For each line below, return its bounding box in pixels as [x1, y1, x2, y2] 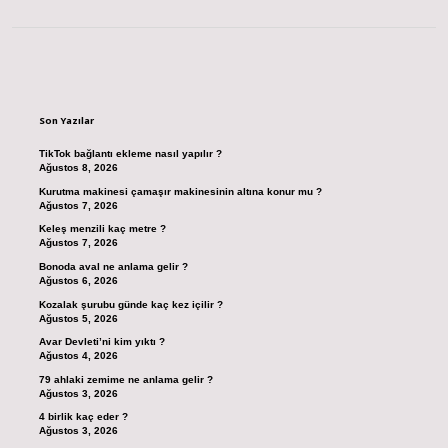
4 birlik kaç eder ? [38, 411, 128, 423]
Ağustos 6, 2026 [38, 275, 118, 287]
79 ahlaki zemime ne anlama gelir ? [38, 373, 213, 385]
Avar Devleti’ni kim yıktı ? [38, 336, 165, 348]
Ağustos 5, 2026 [38, 312, 118, 324]
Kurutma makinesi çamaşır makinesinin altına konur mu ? [38, 185, 322, 197]
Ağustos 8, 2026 [38, 162, 118, 174]
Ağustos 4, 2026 [38, 350, 118, 362]
